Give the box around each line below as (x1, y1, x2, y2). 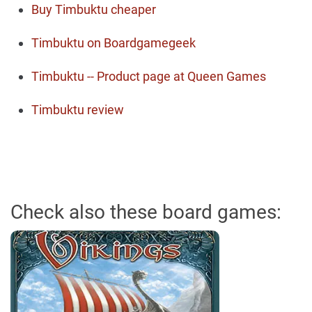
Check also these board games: (10, 201, 281, 224)
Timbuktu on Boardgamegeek (31, 36, 196, 50)
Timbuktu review (31, 102, 124, 117)
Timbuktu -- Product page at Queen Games (31, 69, 266, 84)
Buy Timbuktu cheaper (31, 2, 156, 17)
